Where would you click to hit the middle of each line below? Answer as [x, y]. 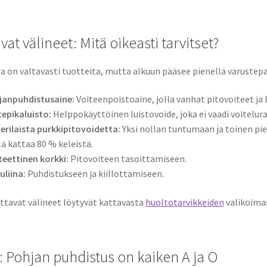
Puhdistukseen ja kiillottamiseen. [94, 174]
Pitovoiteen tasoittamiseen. [127, 159]
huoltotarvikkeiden [184, 202]
